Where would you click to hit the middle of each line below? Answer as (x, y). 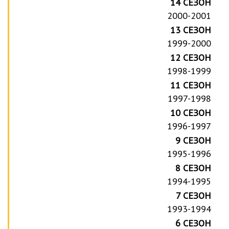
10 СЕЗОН (191, 112)
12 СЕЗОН (191, 57)
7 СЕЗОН (194, 195)
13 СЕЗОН (191, 30)
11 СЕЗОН (191, 85)
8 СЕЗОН (193, 168)
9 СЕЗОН (193, 140)
